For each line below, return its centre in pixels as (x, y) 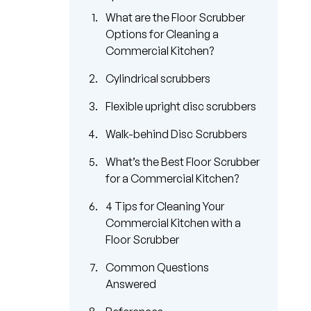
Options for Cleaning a (162, 34)
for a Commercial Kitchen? (172, 178)
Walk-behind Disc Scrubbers (176, 134)
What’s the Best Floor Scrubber (183, 161)
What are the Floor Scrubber (175, 17)
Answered (131, 284)
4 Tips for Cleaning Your (165, 206)
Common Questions (157, 267)
